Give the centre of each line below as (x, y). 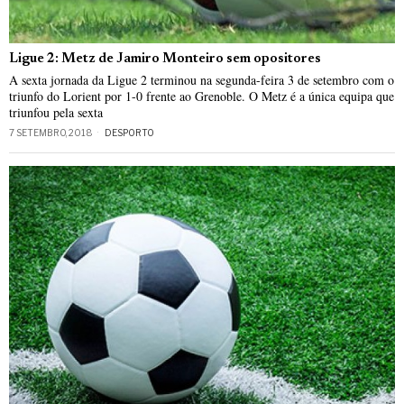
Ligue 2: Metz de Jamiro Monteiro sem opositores (165, 60)
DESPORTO (129, 133)
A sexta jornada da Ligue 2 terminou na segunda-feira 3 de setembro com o (202, 80)
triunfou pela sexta (56, 113)
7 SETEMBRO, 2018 (51, 133)
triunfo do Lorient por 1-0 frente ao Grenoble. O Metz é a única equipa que (202, 96)
